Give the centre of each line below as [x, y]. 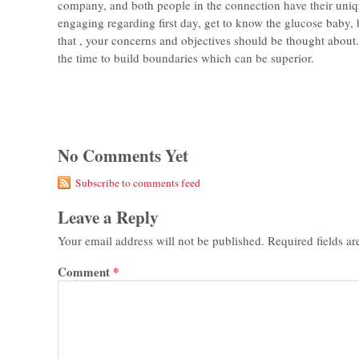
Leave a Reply [108, 217]
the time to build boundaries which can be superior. [186, 58]
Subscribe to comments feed [138, 182]
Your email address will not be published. [161, 241]
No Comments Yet [123, 156]
